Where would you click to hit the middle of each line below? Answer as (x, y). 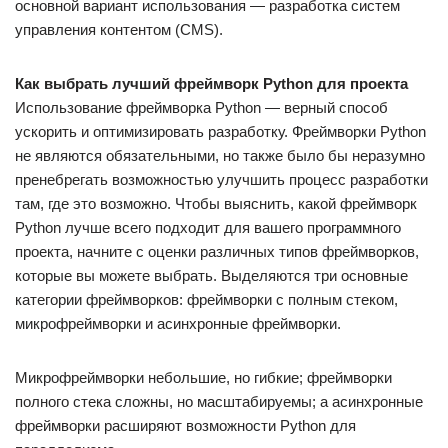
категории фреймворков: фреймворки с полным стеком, (206, 299)
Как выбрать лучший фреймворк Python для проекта (211, 83)
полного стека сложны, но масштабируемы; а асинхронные (219, 401)
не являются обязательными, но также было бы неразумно (220, 155)
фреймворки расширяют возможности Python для (185, 425)
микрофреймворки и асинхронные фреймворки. (178, 323)
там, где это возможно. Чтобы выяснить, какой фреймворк (216, 203)
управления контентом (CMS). (119, 29)
